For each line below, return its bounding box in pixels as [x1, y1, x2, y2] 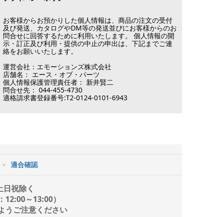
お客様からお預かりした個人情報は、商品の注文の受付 [3, 15, 172, 25]
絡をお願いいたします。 [3, 46, 77, 56]
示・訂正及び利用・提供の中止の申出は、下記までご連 [3, 39, 172, 48]
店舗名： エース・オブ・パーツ [3, 70, 100, 79]
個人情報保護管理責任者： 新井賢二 [3, 77, 113, 87]
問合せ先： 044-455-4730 [3, 85, 82, 95]
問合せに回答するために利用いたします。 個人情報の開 [3, 31, 174, 41]
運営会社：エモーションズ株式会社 [3, 62, 111, 72]
